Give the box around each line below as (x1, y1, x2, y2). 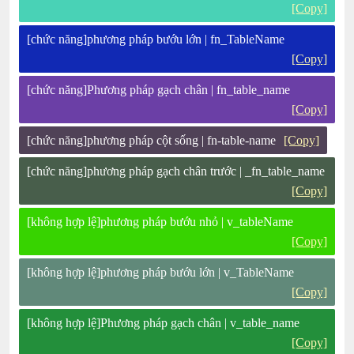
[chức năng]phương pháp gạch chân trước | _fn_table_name (27, 164, 326, 178)
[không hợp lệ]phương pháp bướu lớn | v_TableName (27, 265, 295, 279)
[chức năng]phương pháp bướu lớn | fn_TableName (27, 32, 285, 46)
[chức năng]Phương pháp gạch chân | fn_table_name (27, 83, 291, 96)
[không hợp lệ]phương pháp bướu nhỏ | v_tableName (27, 215, 294, 228)
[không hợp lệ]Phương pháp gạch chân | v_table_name (27, 316, 300, 330)
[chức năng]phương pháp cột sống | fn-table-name (27, 134, 277, 147)
